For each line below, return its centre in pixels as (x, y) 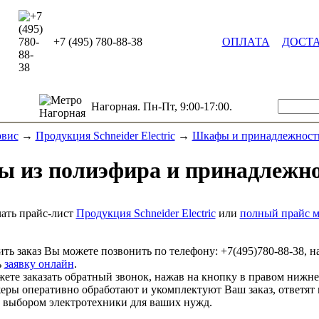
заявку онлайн (39, 263)
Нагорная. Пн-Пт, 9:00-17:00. (161, 106)
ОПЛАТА (246, 42)
